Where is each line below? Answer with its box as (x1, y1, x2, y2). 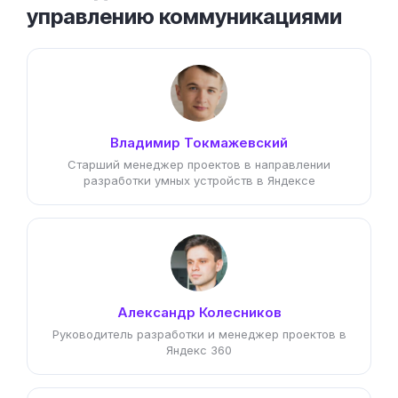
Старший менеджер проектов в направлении (68, 157, 330, 171)
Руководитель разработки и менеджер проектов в (52, 327, 346, 341)
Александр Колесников (116, 304, 282, 321)
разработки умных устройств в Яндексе (83, 173, 315, 187)
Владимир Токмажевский (110, 134, 288, 151)
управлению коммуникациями (27, 4, 342, 29)
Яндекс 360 (166, 343, 232, 357)
